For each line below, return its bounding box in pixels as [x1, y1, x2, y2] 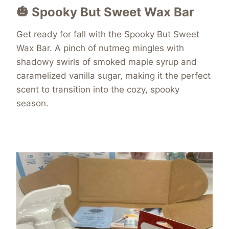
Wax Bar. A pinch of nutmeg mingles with [16, 43, 184, 54]
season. [16, 98, 49, 109]
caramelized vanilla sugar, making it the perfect [16, 71, 211, 81]
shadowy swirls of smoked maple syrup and [16, 57, 197, 67]
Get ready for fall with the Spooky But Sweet [16, 29, 199, 40]
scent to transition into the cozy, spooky [16, 84, 179, 95]
